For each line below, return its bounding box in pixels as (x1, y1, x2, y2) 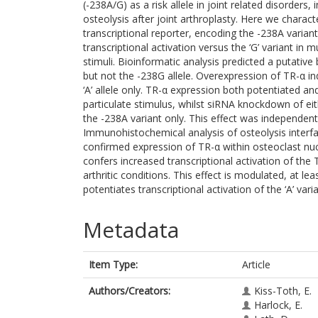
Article (242, 258, 270, 271)
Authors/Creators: (89, 284, 170, 297)
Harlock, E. (254, 298, 302, 312)
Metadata (83, 215, 179, 244)
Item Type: (89, 258, 138, 271)
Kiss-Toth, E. (254, 284, 312, 297)
